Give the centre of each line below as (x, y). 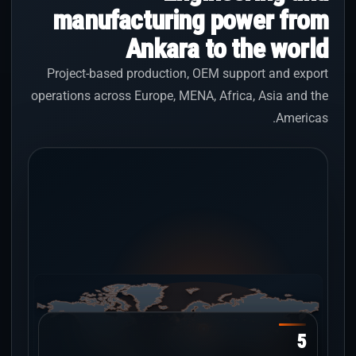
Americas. (302, 118)
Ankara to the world (227, 48)
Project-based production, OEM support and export (188, 74)
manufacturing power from (190, 20)
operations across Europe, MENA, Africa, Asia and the (180, 96)
